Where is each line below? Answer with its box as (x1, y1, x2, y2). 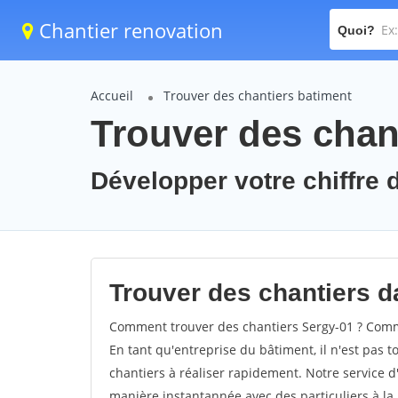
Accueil (91, 87, 133, 104)
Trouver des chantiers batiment (163, 87, 352, 104)
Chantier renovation (34, 17, 223, 44)
